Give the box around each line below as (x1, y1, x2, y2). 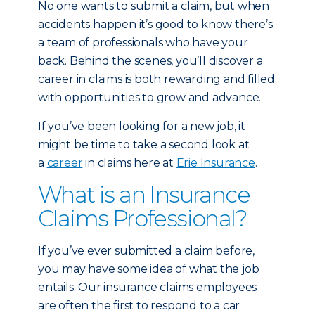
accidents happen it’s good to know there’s (38, 18, 273, 31)
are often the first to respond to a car (38, 299, 240, 312)
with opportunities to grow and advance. (38, 91, 262, 104)
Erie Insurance (176, 156, 255, 169)
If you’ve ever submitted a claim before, (38, 244, 255, 257)
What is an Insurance (38, 181, 250, 208)
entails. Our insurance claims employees (38, 281, 257, 294)
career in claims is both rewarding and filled (38, 72, 275, 86)
